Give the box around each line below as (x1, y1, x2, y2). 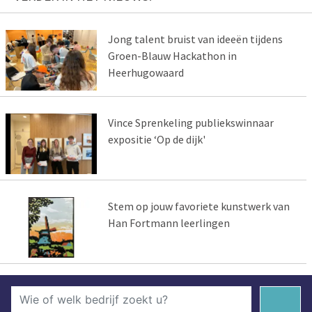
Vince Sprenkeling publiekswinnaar (107, 116, 274, 130)
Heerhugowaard (107, 65, 184, 80)
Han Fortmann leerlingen (107, 216, 230, 231)
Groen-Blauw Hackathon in (107, 49, 237, 63)
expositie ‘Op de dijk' (107, 132, 205, 147)
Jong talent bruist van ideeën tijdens (107, 32, 283, 47)
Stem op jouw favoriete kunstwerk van (107, 199, 290, 214)
